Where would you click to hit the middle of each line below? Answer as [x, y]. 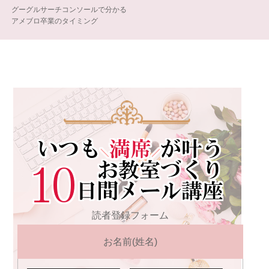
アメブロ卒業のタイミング [54, 21]
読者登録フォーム [130, 215]
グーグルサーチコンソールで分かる [69, 9]
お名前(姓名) [130, 241]
